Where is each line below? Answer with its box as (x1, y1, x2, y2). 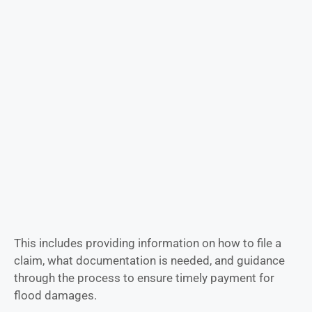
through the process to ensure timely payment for (14, 271, 274, 286)
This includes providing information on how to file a (14, 236, 281, 251)
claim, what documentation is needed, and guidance (14, 253, 285, 268)
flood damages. (14, 288, 97, 303)
